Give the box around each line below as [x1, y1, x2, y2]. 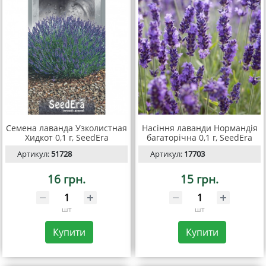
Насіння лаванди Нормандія [141, 122, 258, 134]
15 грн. [180, 170, 218, 187]
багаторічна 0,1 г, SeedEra [147, 131, 252, 143]
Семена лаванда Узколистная [6, 122, 127, 134]
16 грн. [47, 170, 85, 187]
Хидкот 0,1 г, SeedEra [24, 131, 109, 143]
